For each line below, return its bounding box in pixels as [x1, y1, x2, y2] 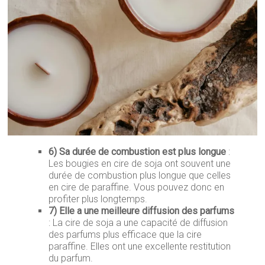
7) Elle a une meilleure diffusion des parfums [49, 205, 235, 217]
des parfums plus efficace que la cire [49, 229, 202, 241]
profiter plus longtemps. [49, 193, 148, 205]
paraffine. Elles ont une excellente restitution [49, 241, 231, 253]
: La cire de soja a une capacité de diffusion [49, 217, 228, 229]
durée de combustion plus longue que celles [49, 170, 231, 182]
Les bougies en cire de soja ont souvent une [49, 158, 231, 170]
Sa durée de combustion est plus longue [59, 146, 227, 158]
